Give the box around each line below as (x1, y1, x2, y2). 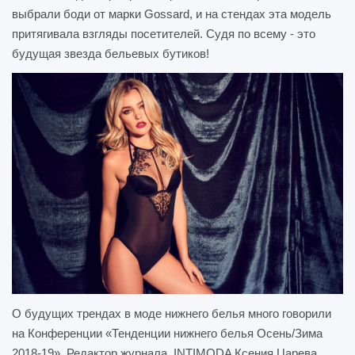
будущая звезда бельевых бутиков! (12, 47, 209, 61)
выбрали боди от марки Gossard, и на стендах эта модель (12, 7, 331, 21)
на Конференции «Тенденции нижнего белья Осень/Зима (12, 326, 323, 340)
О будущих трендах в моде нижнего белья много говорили (12, 306, 331, 320)
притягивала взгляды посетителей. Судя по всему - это (12, 27, 315, 41)
